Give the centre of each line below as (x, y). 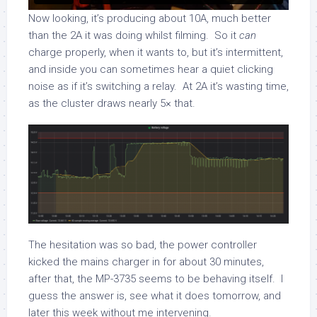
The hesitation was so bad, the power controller (143, 244)
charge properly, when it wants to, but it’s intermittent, (156, 53)
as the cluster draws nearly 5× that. (112, 104)
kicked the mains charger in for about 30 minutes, (146, 261)
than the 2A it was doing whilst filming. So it (134, 36)
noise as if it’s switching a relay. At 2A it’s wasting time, (158, 87)
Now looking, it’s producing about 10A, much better (150, 19)
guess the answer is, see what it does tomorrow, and (155, 295)
